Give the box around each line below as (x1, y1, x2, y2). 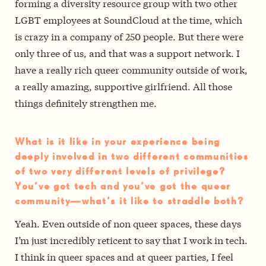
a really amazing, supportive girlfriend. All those (15, 79, 232, 93)
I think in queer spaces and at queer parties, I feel (15, 249, 233, 264)
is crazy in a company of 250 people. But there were (15, 29, 243, 43)
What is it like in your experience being (15, 137, 221, 148)
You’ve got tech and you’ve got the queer (15, 182, 232, 192)
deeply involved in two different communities (15, 152, 249, 163)
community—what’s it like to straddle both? (15, 197, 244, 207)
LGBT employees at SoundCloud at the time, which (15, 12, 242, 27)
